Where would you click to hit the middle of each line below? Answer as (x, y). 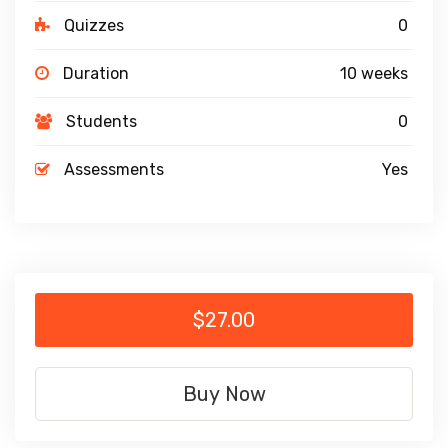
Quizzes (94, 25)
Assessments (114, 169)
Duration (96, 73)
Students (101, 121)
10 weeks (374, 73)
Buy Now (224, 394)
